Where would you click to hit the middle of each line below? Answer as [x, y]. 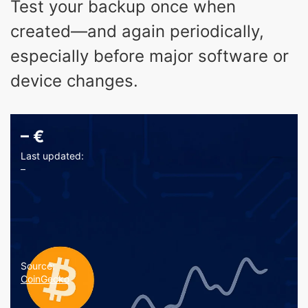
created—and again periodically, [137, 31]
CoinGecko [45, 278]
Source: [38, 265]
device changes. [74, 80]
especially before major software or [150, 56]
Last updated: [52, 155]
